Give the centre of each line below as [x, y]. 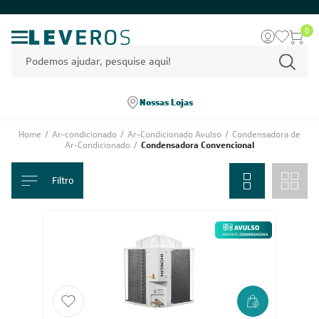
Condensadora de [266, 135]
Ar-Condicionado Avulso [176, 135]
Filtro [63, 180]
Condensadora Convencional [198, 145]
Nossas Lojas [166, 102]
